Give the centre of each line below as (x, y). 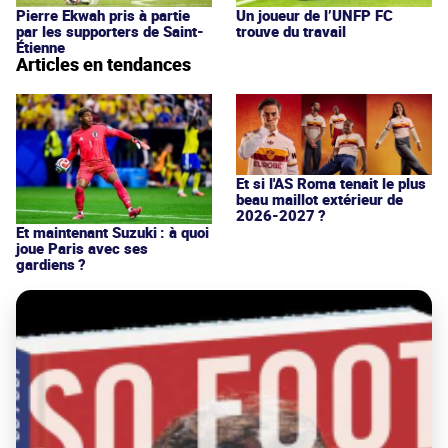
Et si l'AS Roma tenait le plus (331, 183)
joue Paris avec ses (82, 247)
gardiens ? (51, 263)
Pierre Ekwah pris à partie (103, 14)
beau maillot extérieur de (319, 199)
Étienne (40, 46)
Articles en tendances (103, 63)
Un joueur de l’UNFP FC (314, 14)
